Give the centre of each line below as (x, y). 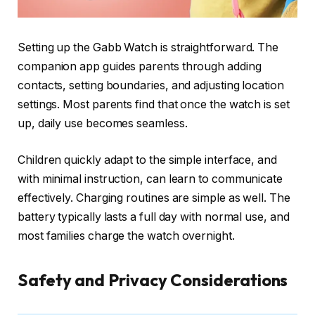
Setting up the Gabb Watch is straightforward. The (148, 48)
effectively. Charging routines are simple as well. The (154, 198)
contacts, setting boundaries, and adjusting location (151, 86)
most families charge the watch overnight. (126, 236)
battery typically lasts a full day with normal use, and (154, 217)
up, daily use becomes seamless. (103, 124)
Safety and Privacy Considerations (153, 280)
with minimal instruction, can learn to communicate (150, 179)
